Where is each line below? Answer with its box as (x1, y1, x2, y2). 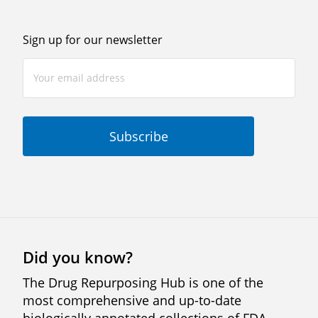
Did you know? (23, 246, 133, 268)
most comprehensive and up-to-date (23, 292, 241, 309)
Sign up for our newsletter (23, 32, 163, 48)
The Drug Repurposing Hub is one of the (23, 274, 263, 291)
